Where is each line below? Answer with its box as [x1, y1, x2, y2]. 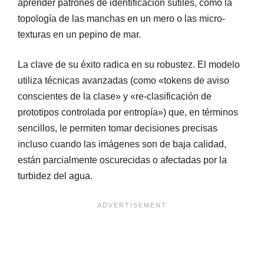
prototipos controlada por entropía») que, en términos [18, 107, 238, 118]
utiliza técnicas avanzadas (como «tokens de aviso [18, 75, 229, 86]
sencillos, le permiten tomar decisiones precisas [18, 123, 217, 134]
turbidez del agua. [18, 171, 93, 181]
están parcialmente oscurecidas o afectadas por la [18, 155, 227, 166]
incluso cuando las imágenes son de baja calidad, [18, 139, 226, 150]
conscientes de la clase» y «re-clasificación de [18, 91, 212, 102]
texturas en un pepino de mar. [18, 29, 141, 40]
